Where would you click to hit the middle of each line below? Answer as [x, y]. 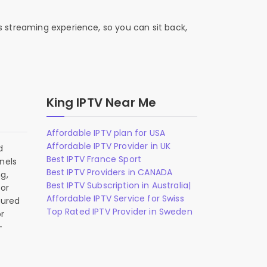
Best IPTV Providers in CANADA [109, 173]
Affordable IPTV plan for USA [105, 133]
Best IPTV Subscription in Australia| [119, 186]
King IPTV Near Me [101, 103]
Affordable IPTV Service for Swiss [115, 199]
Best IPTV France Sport [94, 159]
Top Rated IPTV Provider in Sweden [119, 212]
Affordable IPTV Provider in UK [108, 146]
